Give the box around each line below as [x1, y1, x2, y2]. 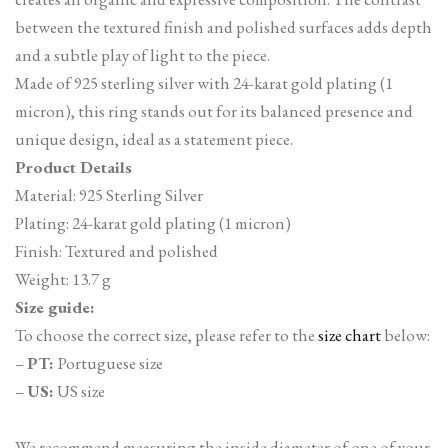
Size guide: [15, 295, 95, 318]
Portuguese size [58, 351, 163, 374]
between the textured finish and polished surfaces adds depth [15, 15, 432, 38]
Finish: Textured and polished [15, 239, 218, 262]
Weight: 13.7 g [15, 267, 111, 290]
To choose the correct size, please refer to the [15, 323, 318, 346]
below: [381, 323, 433, 346]
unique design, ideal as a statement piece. [15, 127, 293, 150]
